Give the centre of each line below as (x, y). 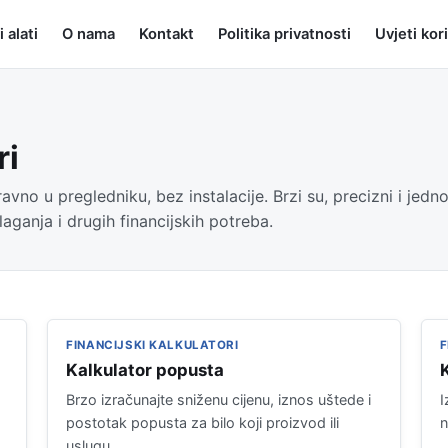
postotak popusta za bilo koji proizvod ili (203, 422)
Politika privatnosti (284, 33)
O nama (88, 33)
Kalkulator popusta (145, 370)
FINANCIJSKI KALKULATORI (152, 345)
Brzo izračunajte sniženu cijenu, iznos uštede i (219, 399)
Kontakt (166, 33)
